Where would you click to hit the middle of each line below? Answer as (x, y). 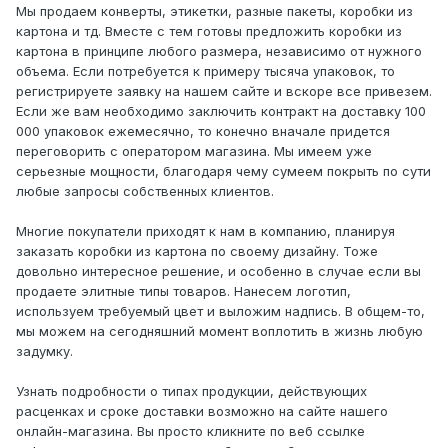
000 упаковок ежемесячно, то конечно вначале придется (203, 130)
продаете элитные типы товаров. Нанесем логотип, (183, 290)
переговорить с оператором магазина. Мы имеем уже (194, 150)
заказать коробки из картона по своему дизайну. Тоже (197, 250)
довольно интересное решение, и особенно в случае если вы (218, 270)
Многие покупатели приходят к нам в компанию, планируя (205, 230)
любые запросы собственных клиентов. (145, 190)
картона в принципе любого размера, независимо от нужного (219, 50)
